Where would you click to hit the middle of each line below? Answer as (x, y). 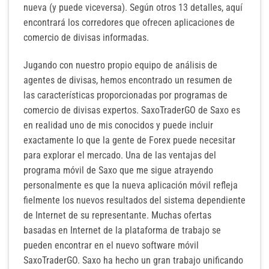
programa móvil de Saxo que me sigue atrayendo (118, 170)
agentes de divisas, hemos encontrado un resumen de (128, 80)
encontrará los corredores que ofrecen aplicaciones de (129, 23)
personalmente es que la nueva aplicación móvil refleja (131, 185)
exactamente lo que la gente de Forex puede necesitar (129, 140)
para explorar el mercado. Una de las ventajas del (120, 155)
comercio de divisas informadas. (86, 38)
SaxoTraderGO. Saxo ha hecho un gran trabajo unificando (133, 260)
